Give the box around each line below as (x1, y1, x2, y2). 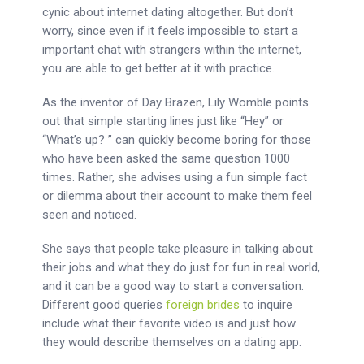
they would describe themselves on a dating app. (42, 335, 302, 349)
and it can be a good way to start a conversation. (42, 279, 305, 293)
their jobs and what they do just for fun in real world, (42, 260, 321, 275)
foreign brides (166, 297, 240, 312)
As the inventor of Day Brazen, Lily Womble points (42, 95, 310, 110)
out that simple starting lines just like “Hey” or (42, 114, 284, 128)
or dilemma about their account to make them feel (42, 188, 313, 203)
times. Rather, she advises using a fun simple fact (42, 170, 308, 184)
